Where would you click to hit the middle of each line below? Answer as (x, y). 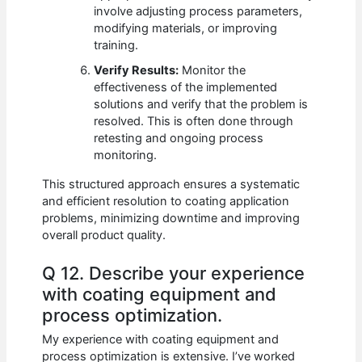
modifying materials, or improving (186, 29)
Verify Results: (137, 71)
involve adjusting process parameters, (198, 12)
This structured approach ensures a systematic (171, 184)
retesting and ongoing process (179, 139)
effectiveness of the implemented (186, 88)
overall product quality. (104, 235)
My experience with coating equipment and (161, 340)
